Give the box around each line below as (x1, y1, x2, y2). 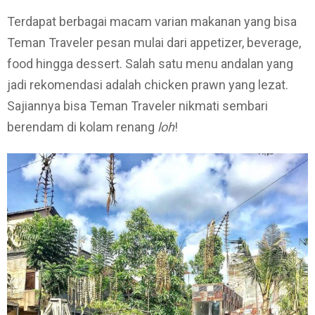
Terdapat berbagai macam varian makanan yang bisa (7, 13, 297, 29)
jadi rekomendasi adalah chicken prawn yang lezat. (7, 77, 288, 92)
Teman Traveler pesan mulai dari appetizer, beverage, (7, 34, 301, 50)
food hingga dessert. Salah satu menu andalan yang (7, 56, 293, 71)
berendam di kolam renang (7, 119, 157, 134)
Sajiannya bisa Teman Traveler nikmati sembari (7, 98, 268, 113)
